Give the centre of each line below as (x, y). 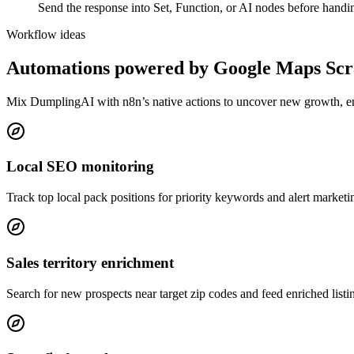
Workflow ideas (46, 34)
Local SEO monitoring (80, 167)
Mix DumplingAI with (64, 101)
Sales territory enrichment (90, 262)
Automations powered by (110, 68)
